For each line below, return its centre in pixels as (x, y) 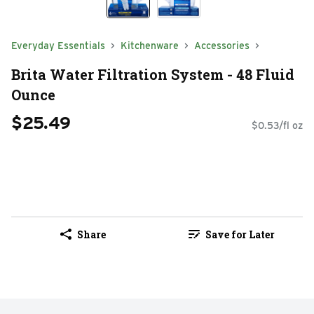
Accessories (222, 46)
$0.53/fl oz (277, 126)
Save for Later (240, 234)
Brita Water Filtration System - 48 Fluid (153, 74)
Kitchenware (150, 46)
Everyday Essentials (58, 46)
